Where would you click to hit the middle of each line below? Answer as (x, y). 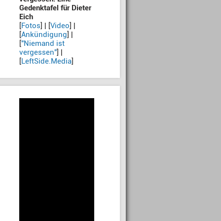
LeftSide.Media (46, 61)
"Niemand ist (43, 43)
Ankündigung (44, 35)
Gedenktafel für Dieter (55, 8)
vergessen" (38, 52)
